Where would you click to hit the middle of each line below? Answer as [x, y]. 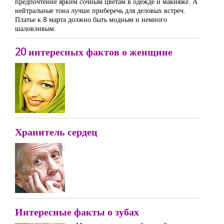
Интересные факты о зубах [77, 212]
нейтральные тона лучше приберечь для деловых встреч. [100, 10]
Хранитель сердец [56, 132]
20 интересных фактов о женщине [94, 52]
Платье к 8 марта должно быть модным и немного [91, 19]
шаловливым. [35, 28]
